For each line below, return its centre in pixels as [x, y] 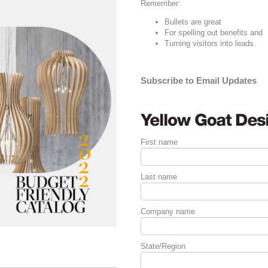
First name [159, 142]
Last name [159, 177]
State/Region [163, 246]
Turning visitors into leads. [210, 43]
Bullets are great [193, 22]
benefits [234, 32]
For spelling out [192, 32]
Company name [167, 212]
